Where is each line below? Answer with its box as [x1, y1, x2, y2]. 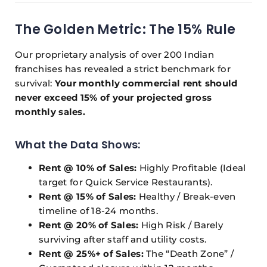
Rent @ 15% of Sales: [39, 191, 136, 203]
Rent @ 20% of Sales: [39, 219, 139, 231]
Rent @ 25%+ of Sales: [39, 248, 144, 260]
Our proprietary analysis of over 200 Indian [15, 49, 215, 61]
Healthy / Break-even [136, 191, 236, 203]
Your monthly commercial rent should [54, 77, 238, 89]
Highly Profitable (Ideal [136, 162, 246, 174]
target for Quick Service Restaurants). [39, 176, 213, 188]
